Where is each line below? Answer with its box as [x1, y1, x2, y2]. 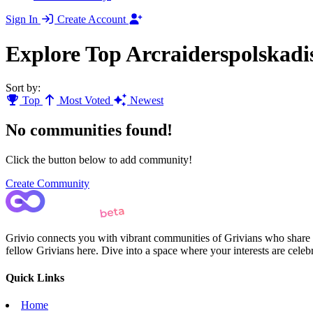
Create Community [6, 177, 89, 189]
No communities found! [6, 120, 173, 139]
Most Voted [57, 94, 113, 106]
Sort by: [6, 81, 41, 94]
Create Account [57, 13, 129, 26]
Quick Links [6, 272, 64, 284]
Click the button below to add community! [6, 153, 192, 166]
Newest [127, 94, 163, 106]
